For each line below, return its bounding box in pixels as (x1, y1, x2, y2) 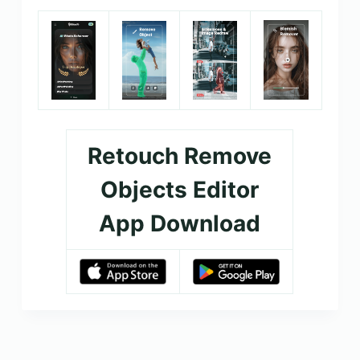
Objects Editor (100, 175, 260, 203)
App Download (99, 209, 261, 237)
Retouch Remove (88, 141, 272, 170)
